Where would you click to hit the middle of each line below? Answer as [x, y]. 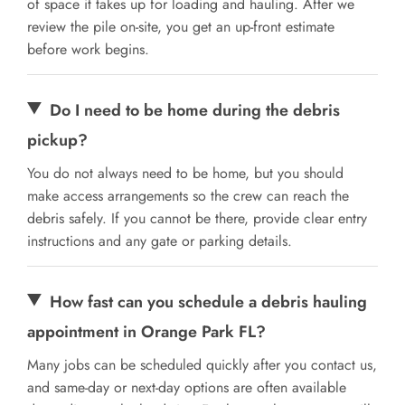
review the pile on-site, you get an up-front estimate [181, 26]
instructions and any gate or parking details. [160, 240]
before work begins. [88, 49]
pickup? [57, 140]
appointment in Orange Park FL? [146, 331]
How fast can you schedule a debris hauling [209, 301]
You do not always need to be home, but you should [185, 173]
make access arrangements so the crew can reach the [188, 195]
